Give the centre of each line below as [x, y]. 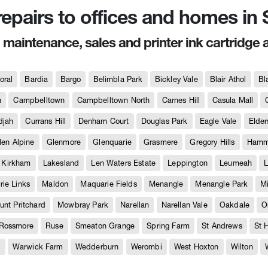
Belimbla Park [118, 79]
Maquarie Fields [109, 184]
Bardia [36, 79]
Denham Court [103, 121]
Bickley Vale [176, 79]
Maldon [55, 184]
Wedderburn [97, 247]
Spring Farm [168, 226]
